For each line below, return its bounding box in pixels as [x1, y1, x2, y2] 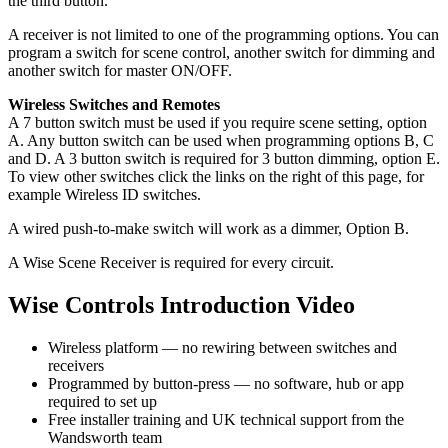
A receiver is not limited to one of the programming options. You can [8, 25, 439, 43]
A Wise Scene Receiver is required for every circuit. [8, 253, 334, 271]
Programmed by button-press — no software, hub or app [48, 374, 404, 392]
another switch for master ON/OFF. [8, 61, 232, 79]
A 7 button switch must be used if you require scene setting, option [8, 113, 427, 131]
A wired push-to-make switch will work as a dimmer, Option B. [8, 219, 409, 237]
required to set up [48, 392, 157, 410]
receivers [48, 356, 104, 374]
